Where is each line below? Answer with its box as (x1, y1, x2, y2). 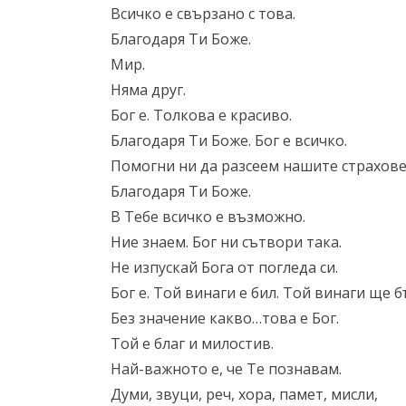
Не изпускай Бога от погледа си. (111, 257, 338, 277)
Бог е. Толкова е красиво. (111, 105, 292, 125)
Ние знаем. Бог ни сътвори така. (111, 232, 342, 252)
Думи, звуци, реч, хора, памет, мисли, (111, 384, 378, 404)
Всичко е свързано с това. (111, 4, 295, 24)
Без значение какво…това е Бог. (111, 308, 339, 328)
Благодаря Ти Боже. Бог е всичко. (111, 130, 347, 150)
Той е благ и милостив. (111, 333, 274, 353)
